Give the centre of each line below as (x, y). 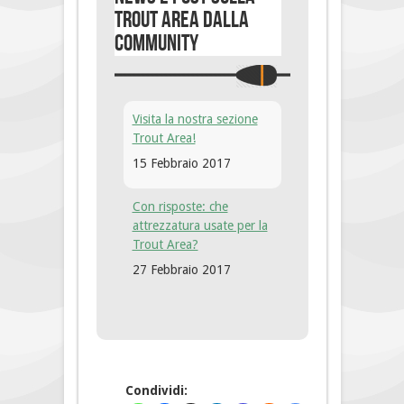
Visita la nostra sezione (195, 119)
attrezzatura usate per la (200, 226)
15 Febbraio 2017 (181, 164)
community (156, 44)
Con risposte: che (180, 207)
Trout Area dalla (181, 21)
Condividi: (156, 391)
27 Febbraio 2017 (181, 270)
